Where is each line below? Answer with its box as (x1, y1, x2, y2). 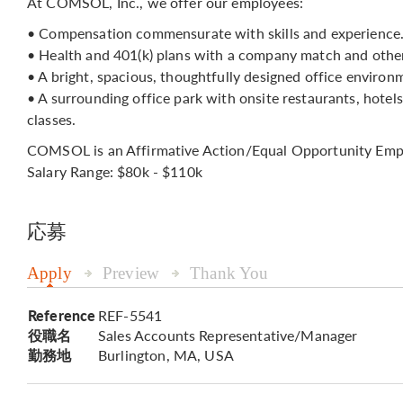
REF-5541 (98, 305, 163, 326)
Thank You (190, 264, 269, 282)
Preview (102, 264, 159, 282)
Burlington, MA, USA (98, 345, 234, 365)
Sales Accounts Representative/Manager (98, 325, 358, 345)
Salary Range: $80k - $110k (27, 161, 202, 182)
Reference (28, 305, 96, 326)
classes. (27, 109, 76, 130)
